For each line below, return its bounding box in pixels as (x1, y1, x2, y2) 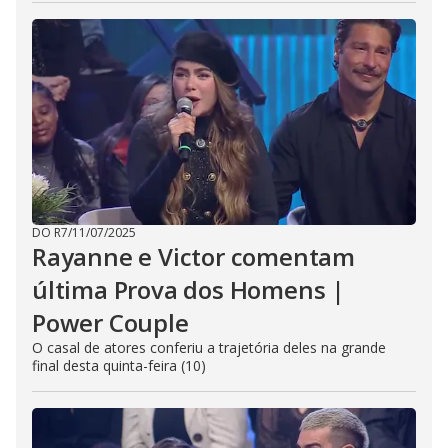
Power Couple (32, 306, 189, 339)
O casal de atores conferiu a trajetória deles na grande (32, 338, 386, 357)
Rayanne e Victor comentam (32, 240, 355, 273)
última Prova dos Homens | (32, 273, 345, 306)
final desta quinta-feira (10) (32, 356, 206, 375)
